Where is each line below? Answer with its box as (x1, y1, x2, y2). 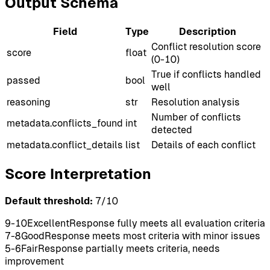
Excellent (27, 217, 69, 229)
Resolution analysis (151, 96, 240, 108)
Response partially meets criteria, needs (38, 242, 220, 254)
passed (7, 74, 40, 86)
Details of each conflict (151, 139, 256, 151)
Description (178, 25, 236, 37)
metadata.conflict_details (7, 139, 123, 151)
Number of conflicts (151, 111, 241, 123)
